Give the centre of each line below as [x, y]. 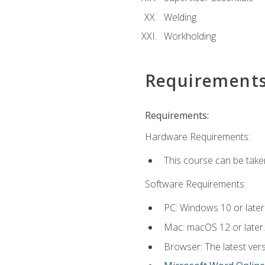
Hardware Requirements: [197, 136]
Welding [180, 17]
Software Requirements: [195, 184]
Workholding [190, 36]
